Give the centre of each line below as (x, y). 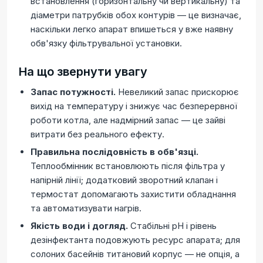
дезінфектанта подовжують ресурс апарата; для (135, 240)
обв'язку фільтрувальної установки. (106, 43)
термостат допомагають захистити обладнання (133, 194)
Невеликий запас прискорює (177, 92)
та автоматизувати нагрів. (86, 208)
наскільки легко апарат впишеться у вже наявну (132, 29)
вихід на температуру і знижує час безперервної (134, 106)
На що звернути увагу (83, 72)
